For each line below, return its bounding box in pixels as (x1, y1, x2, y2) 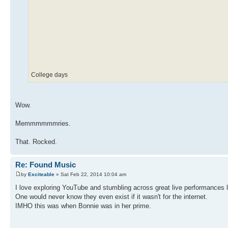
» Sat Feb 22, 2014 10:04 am (54, 172, 126, 178)
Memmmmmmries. (15, 119, 71, 127)
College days (31, 71, 68, 78)
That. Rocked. (15, 137, 57, 146)
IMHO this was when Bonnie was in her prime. (15, 202, 151, 210)
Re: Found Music (15, 160, 76, 169)
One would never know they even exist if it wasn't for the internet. (15, 193, 208, 201)
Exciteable (28, 172, 54, 178)
